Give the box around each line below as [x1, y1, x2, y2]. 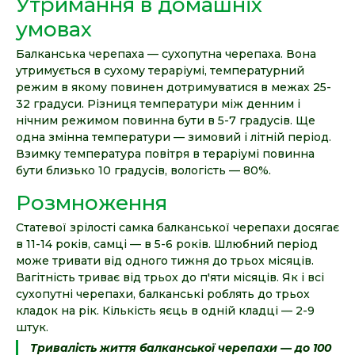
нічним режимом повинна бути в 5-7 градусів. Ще [16, 113, 315, 128]
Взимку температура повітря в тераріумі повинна [16, 146, 315, 161]
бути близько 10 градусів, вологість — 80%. [16, 162, 271, 177]
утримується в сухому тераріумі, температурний [16, 63, 304, 78]
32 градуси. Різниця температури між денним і [16, 96, 300, 111]
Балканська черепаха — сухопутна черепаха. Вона [16, 46, 316, 61]
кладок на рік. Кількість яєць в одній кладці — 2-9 [16, 303, 315, 318]
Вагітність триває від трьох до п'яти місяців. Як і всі [16, 269, 324, 284]
